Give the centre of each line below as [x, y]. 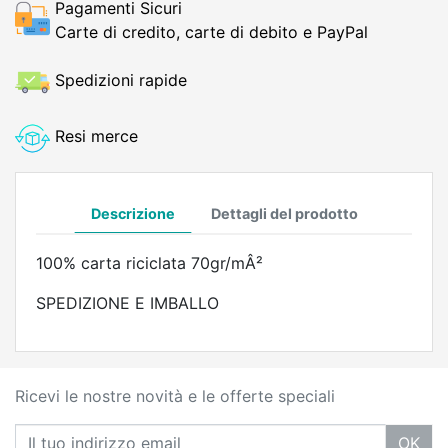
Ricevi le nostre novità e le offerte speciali [175, 396]
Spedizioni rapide [121, 80]
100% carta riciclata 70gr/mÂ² [149, 263]
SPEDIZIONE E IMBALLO [127, 303]
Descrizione [132, 213]
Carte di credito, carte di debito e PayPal [211, 32]
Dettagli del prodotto [284, 213]
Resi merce [96, 136]
